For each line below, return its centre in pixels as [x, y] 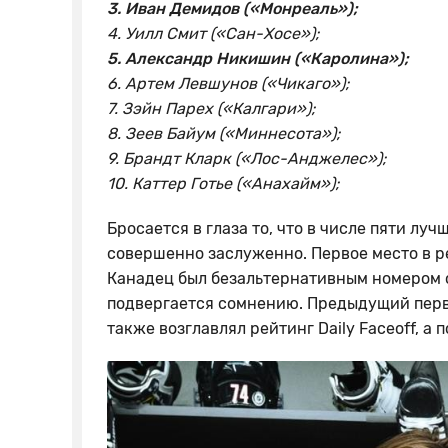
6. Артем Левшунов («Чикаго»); [228, 83]
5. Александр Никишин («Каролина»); [258, 58]
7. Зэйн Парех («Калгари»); [211, 108]
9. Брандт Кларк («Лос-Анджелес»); [246, 158]
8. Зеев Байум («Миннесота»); [223, 133]
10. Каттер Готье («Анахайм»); [223, 183]
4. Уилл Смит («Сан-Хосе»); [213, 33]
